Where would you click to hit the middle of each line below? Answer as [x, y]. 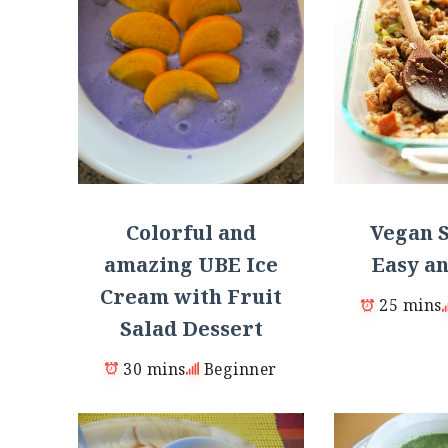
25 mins [410, 305]
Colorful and [191, 232]
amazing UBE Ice [191, 264]
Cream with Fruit [191, 296]
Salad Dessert [191, 328]
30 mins [154, 368]
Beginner [240, 368]
